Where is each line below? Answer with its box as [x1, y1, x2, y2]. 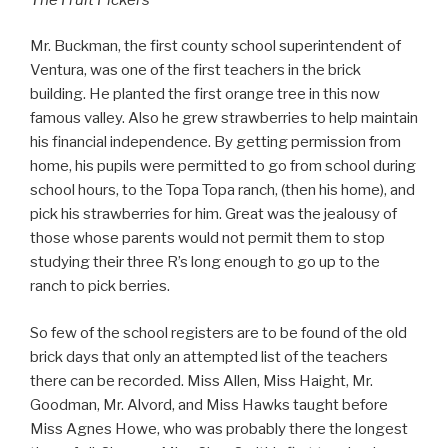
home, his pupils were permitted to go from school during [30, 157, 416, 176]
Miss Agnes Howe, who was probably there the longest [30, 419, 408, 438]
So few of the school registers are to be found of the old [30, 323, 407, 342]
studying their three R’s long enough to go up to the [30, 253, 380, 272]
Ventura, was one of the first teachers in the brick [30, 61, 361, 80]
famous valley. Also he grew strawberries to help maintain [30, 109, 418, 128]
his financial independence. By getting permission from [30, 133, 401, 152]
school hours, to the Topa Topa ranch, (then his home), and [30, 181, 415, 200]
